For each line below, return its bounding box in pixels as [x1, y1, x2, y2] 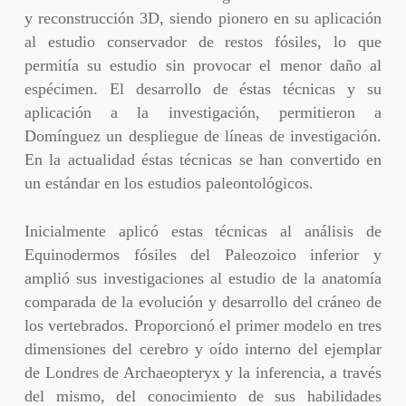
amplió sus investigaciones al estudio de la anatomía [24, 268, 382, 287]
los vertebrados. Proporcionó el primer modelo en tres [24, 315, 382, 334]
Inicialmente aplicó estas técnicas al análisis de [24, 221, 382, 240]
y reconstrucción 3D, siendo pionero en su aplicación [24, 8, 382, 27]
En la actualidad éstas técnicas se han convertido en [24, 150, 382, 169]
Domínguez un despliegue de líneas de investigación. [24, 126, 382, 145]
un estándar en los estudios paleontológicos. [24, 173, 314, 192]
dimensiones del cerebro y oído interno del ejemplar [24, 339, 382, 358]
